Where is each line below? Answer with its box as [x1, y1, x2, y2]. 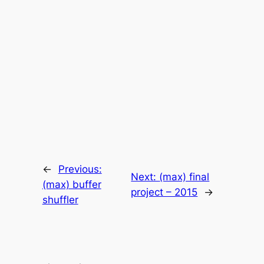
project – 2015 [131, 186, 198, 198]
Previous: [58, 163, 102, 175]
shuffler [42, 193, 78, 206]
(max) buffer [42, 178, 101, 190]
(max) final [159, 170, 210, 183]
